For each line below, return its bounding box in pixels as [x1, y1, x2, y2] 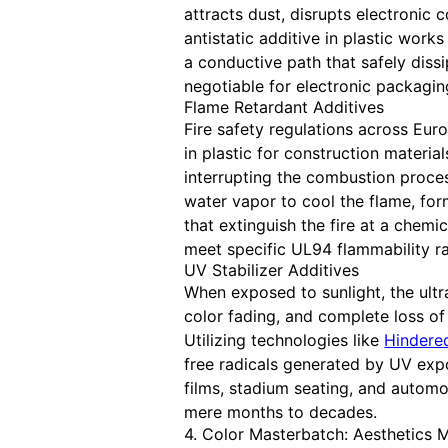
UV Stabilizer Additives [184, 260, 360, 281]
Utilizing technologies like [184, 330, 385, 351]
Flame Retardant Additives [184, 97, 385, 118]
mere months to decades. [184, 402, 378, 423]
